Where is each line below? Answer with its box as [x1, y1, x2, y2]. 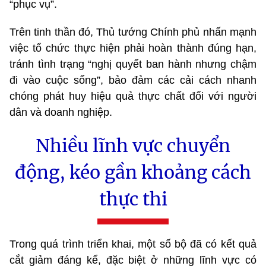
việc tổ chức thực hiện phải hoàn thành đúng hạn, [9, 42, 256, 54]
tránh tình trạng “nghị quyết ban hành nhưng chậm [9, 58, 256, 70]
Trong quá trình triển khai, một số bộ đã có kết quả [9, 237, 256, 250]
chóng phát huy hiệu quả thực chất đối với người [9, 90, 256, 102]
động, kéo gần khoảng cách [15, 160, 251, 183]
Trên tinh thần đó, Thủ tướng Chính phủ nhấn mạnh [9, 26, 256, 38]
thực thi [99, 187, 167, 210]
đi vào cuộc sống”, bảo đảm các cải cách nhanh [9, 74, 256, 86]
